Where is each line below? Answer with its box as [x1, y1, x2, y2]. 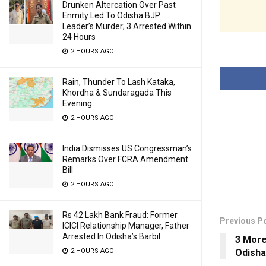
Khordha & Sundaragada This [62, 88, 172, 97]
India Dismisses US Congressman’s [62, 144, 192, 153]
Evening [62, 99, 92, 108]
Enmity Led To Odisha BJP [62, 11, 160, 20]
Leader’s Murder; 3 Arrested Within [62, 21, 191, 31]
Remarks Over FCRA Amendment [62, 154, 188, 164]
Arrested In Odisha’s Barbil [62, 232, 160, 241]
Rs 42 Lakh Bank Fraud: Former [62, 210, 178, 220]
